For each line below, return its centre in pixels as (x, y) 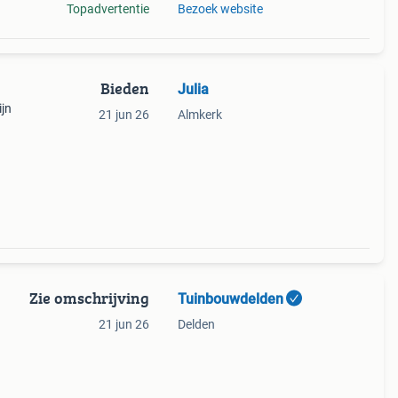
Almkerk (199, 115)
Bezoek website (220, 9)
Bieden (124, 88)
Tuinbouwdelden (230, 299)
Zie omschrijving (89, 298)
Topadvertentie (107, 9)
